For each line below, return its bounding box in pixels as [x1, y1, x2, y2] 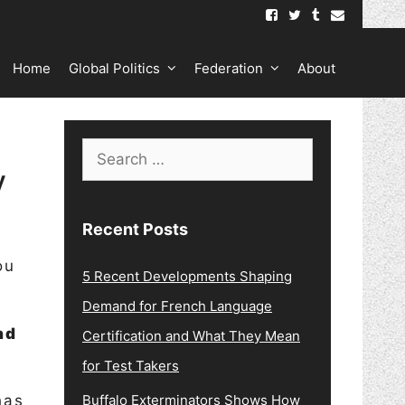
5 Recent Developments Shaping [82, 268, 292, 285]
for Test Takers [82, 357, 179, 374]
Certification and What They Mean [82, 327, 300, 344]
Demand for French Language [82, 297, 272, 315]
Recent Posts [82, 220, 188, 239]
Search [81, 140, 146, 164]
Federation [194, 60, 263, 77]
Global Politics [69, 60, 160, 77]
